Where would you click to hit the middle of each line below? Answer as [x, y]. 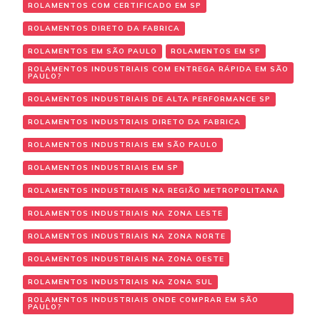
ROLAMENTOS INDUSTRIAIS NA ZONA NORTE [127, 236]
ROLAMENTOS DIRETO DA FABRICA [104, 29]
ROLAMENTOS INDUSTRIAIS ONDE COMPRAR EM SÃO [143, 300]
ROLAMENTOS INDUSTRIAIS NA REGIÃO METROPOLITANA [154, 191]
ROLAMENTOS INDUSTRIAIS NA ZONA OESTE [126, 259]
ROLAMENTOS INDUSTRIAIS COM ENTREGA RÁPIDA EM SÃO [158, 69]
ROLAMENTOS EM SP [216, 51]
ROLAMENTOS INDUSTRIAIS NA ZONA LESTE [125, 214]
